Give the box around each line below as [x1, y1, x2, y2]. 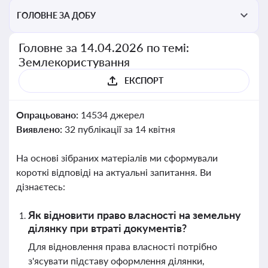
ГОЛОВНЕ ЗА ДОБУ [17, 10, 96, 20]
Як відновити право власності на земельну [28, 208, 241, 221]
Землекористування [19, 54, 130, 69]
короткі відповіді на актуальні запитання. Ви [16, 166, 211, 178]
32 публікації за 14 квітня [64, 123, 175, 135]
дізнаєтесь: [16, 181, 65, 192]
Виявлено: [16, 123, 65, 135]
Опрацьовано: [16, 109, 81, 120]
